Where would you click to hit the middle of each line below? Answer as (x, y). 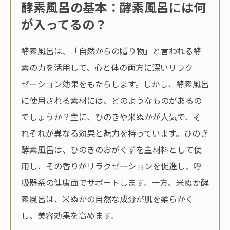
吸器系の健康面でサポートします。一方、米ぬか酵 (115, 183)
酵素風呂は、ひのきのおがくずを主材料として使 (111, 150)
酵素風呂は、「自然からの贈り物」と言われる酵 (111, 51)
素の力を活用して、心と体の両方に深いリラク (107, 68)
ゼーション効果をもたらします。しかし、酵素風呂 (115, 84)
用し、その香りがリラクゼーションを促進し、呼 (111, 166)
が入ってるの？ (64, 24)
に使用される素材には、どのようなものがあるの (111, 100)
